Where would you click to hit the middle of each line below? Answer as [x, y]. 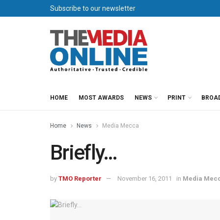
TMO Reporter [80, 178]
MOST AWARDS [101, 98]
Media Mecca [121, 126]
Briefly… [84, 152]
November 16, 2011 [145, 178]
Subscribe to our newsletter [93, 8]
